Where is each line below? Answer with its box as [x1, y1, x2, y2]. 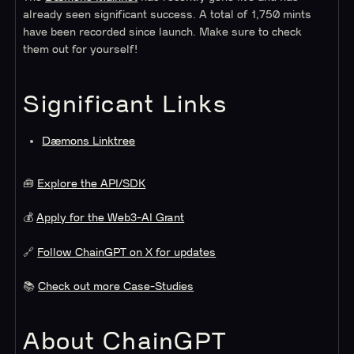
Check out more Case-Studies [38, 281, 194, 293]
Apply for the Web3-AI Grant [36, 213, 185, 224]
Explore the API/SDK [37, 179, 146, 190]
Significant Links [23, 92, 228, 118]
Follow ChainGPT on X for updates [37, 247, 217, 258]
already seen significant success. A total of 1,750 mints [23, 9, 312, 21]
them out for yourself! [23, 44, 138, 56]
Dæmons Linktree [42, 134, 136, 147]
